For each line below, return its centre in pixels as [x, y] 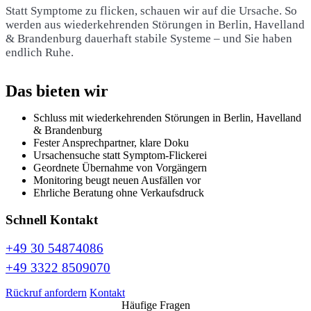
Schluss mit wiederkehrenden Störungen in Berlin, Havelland [167, 118]
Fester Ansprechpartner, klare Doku [111, 143]
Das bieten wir [57, 91]
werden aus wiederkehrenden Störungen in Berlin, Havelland [155, 25]
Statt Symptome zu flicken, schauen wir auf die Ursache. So [151, 11]
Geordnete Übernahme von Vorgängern [120, 168]
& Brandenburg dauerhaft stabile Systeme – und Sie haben [149, 39]
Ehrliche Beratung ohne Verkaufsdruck [119, 193]
